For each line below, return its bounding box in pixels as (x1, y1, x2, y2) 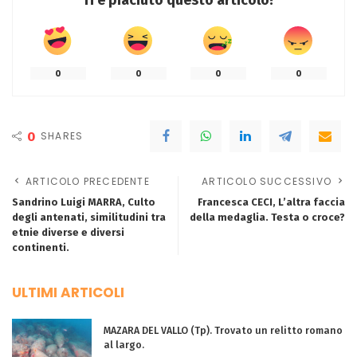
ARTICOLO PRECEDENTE (25, 175, 150, 189)
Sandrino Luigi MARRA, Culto (12, 196, 155, 209)
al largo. (104, 339, 144, 351)
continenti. (12, 241, 69, 254)
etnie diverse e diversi (12, 226, 124, 239)
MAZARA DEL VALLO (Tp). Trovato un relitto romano (104, 324, 343, 337)
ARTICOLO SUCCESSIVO (202, 175, 331, 189)
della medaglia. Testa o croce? (190, 211, 345, 224)
